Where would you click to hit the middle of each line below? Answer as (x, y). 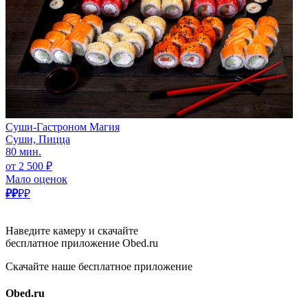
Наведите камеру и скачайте (72, 230)
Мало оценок (36, 179)
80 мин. (23, 151)
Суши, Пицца (38, 139)
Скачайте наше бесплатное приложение (99, 266)
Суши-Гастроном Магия (63, 126)
